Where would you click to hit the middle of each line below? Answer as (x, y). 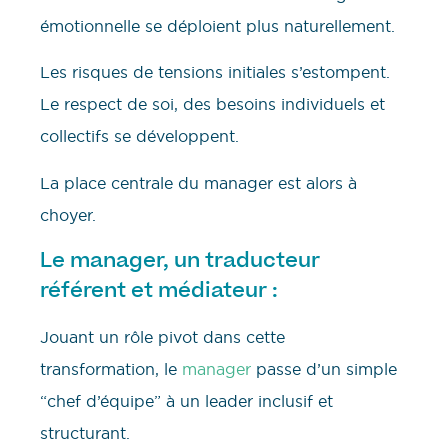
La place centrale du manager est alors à (198, 182)
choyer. (68, 214)
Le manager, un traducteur (180, 260)
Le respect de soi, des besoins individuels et (212, 104)
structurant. (85, 433)
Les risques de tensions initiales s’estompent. (215, 72)
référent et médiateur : (159, 290)
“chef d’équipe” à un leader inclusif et (186, 401)
